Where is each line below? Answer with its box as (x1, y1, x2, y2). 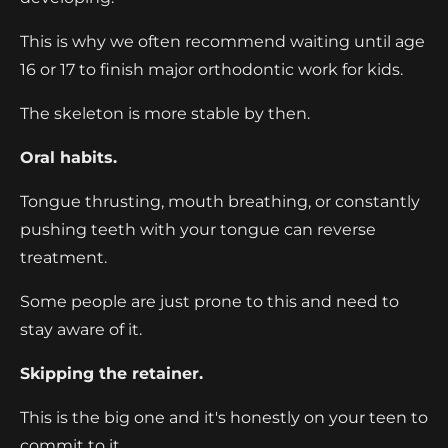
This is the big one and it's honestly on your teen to (20, 407, 428, 427)
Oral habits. (20, 147, 117, 167)
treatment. (20, 247, 107, 267)
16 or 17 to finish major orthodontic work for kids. (20, 59, 403, 79)
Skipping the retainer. (20, 363, 203, 383)
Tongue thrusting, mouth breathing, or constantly (20, 191, 420, 211)
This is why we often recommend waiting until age (20, 31, 425, 51)
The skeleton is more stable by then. (20, 103, 310, 123)
